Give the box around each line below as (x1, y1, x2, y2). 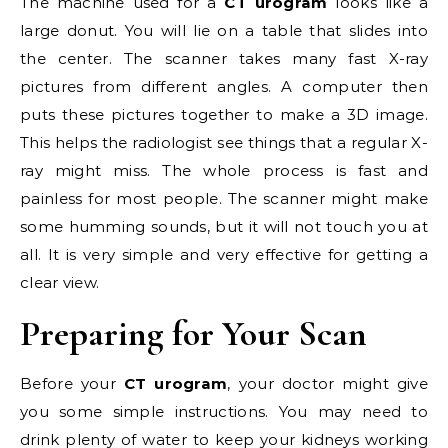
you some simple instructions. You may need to (20, 402, 428, 421)
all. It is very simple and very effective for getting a (20, 245, 428, 264)
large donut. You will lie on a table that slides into (20, 21, 428, 40)
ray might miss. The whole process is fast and (20, 161, 428, 180)
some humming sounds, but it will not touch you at (20, 217, 428, 236)
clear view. (20, 273, 100, 292)
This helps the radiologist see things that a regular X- (20, 133, 428, 152)
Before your (20, 374, 124, 393)
